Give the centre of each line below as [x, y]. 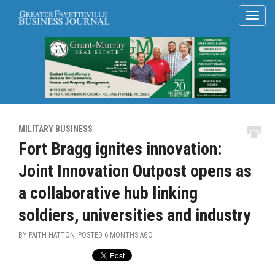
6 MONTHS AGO [129, 235]
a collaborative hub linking [108, 193]
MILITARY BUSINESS [56, 129]
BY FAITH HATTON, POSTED [61, 235]
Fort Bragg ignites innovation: [120, 149]
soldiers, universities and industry [134, 215]
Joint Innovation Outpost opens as [135, 171]
